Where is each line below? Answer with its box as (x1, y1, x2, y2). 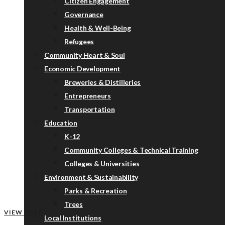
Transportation (64, 105, 115, 114)
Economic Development (44, 64, 121, 73)
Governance (64, 10, 103, 19)
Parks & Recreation (64, 186, 127, 195)
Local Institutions (44, 213, 101, 222)
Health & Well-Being (64, 24, 131, 32)
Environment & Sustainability (44, 173, 138, 181)
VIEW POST (4, 208, 43, 216)
